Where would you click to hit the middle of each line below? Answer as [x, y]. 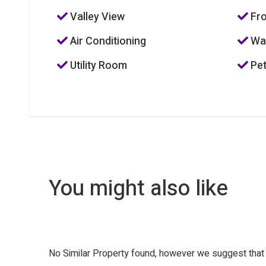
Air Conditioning [107, 41]
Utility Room [97, 66]
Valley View [96, 17]
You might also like [139, 189]
